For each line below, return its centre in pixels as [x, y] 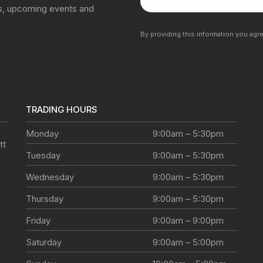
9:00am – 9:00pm [188, 220]
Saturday [43, 242]
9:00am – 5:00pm [188, 242]
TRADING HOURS [61, 109]
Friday [38, 220]
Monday [42, 133]
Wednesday [50, 177]
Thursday [44, 198]
